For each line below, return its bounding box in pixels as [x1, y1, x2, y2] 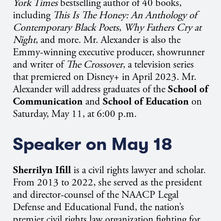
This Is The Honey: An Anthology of [53, 9, 197, 22]
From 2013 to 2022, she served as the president [13, 176, 202, 189]
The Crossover [66, 58, 123, 72]
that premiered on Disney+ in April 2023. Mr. [13, 71, 196, 84]
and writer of [13, 58, 64, 72]
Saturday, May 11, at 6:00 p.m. [13, 108, 137, 121]
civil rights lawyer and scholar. [88, 163, 206, 177]
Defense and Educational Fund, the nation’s [13, 200, 184, 214]
